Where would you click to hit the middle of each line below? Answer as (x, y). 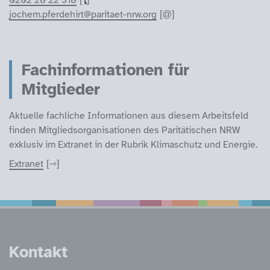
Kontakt (38, 252)
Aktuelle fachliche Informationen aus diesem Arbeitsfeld (129, 115)
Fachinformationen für (105, 70)
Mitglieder (61, 89)
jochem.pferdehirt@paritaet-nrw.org (83, 14)
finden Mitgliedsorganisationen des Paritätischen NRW (124, 130)
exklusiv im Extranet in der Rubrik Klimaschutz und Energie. (133, 144)
